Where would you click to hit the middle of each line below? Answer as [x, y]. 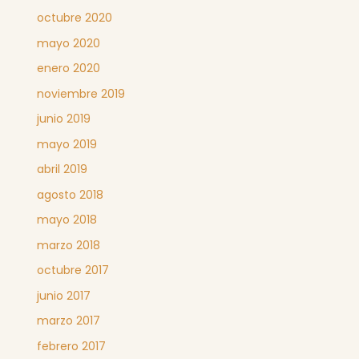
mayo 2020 [68, 43]
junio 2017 [63, 295]
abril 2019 [62, 169]
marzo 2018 [68, 245]
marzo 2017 [68, 321]
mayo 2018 [67, 220]
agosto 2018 [70, 194]
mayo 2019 [67, 144]
